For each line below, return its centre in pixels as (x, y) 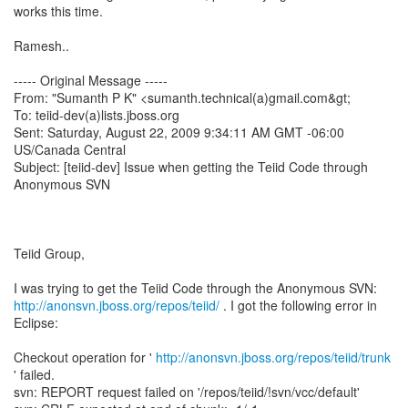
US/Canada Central (70, 149)
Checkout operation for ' (85, 357)
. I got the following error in (298, 305)
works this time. (58, 11)
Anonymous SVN (62, 184)
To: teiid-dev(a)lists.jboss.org (97, 115)
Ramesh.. (41, 46)
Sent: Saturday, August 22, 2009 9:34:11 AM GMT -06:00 (179, 132)
